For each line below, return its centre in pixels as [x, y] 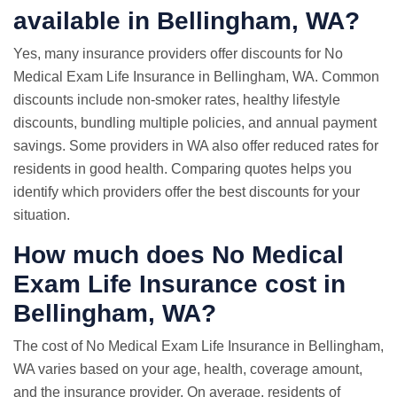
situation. [42, 215]
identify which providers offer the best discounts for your [187, 192]
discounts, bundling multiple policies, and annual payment [195, 123]
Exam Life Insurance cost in [179, 284]
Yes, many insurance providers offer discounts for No [178, 54]
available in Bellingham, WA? [187, 21]
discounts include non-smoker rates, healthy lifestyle [177, 100]
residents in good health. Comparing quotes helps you [183, 169]
